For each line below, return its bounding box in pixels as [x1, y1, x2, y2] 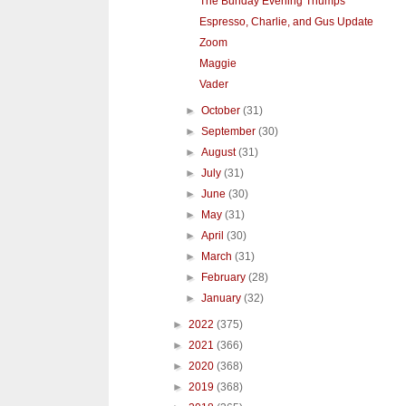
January [201, 292, 245, 305]
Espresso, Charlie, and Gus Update [198, 15, 373, 29]
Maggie [198, 57, 237, 71]
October [201, 104, 244, 118]
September [201, 125, 259, 139]
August [201, 146, 239, 159]
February [201, 271, 249, 285]
